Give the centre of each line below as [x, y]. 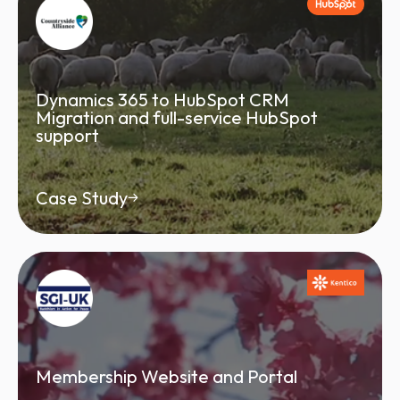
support [67, 135]
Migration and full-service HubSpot [177, 117]
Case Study [82, 197]
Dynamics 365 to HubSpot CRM [162, 99]
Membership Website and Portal [167, 376]
